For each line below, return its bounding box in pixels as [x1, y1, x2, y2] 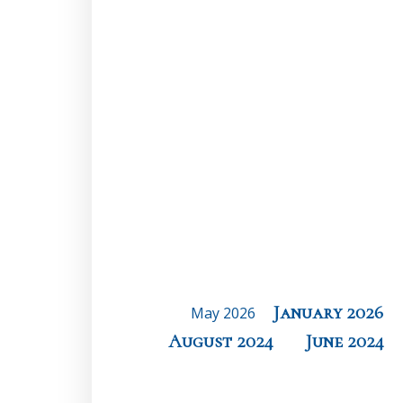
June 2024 [305, 330, 384, 353]
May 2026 [191, 303, 255, 323]
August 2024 [167, 330, 273, 353]
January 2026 [273, 301, 383, 324]
